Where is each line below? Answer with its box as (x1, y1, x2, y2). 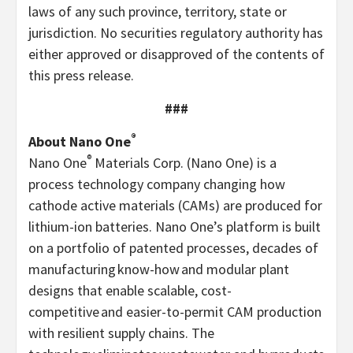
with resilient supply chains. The (28, 323, 214, 342)
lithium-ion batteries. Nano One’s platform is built (28, 217, 321, 236)
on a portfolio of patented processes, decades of (28, 238, 318, 257)
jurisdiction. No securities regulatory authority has (28, 23, 323, 42)
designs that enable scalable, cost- (28, 281, 232, 299)
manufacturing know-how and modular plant (28, 259, 289, 278)
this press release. (28, 65, 134, 84)
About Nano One (28, 132, 131, 150)
